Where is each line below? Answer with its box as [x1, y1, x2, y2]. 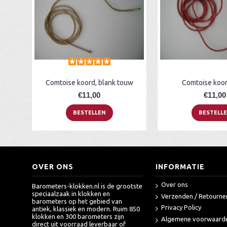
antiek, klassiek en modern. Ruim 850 [32, 205, 140, 212]
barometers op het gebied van [32, 198, 122, 205]
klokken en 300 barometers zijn [32, 213, 124, 220]
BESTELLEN [72, 109, 106, 116]
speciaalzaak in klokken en [32, 190, 110, 197]
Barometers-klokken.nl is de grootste [32, 182, 142, 190]
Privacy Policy [161, 204, 201, 211]
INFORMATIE [155, 163, 205, 171]
